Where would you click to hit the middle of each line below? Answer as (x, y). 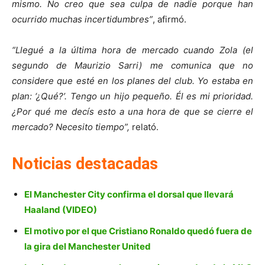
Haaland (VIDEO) (61, 210)
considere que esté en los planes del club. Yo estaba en (132, 81)
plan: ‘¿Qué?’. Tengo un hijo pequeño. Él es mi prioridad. (132, 96)
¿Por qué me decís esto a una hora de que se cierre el (132, 112)
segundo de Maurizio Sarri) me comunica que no (132, 66)
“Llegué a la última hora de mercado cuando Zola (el (132, 50)
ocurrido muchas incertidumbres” (82, 20)
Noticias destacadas (85, 164)
